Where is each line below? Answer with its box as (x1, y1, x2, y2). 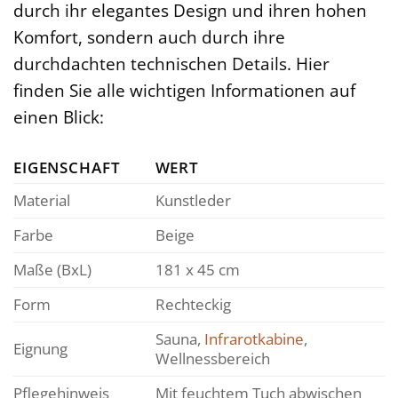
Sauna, (155, 328, 204, 349)
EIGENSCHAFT (13, 156, 121, 178)
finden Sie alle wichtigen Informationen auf (13, 77, 355, 102)
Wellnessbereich (155, 347, 270, 369)
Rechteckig (155, 293, 231, 314)
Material (13, 189, 70, 211)
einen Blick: (13, 104, 104, 129)
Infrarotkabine (203, 328, 304, 349)
